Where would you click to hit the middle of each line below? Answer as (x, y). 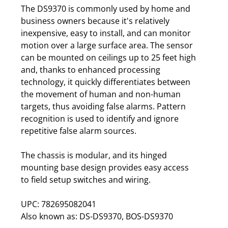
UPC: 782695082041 (59, 204)
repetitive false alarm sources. (79, 131)
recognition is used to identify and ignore (100, 118)
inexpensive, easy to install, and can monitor (106, 33)
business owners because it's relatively (95, 21)
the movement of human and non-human (101, 94)
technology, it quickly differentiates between (106, 82)
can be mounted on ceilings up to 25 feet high (108, 57)
